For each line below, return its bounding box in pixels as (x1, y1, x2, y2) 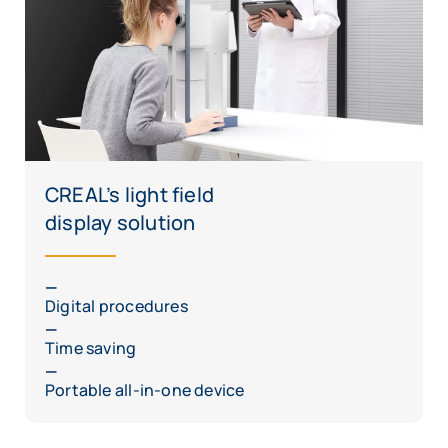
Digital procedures (45, 295, 188, 318)
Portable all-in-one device (45, 379, 245, 402)
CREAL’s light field (45, 181, 214, 209)
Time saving (45, 337, 137, 360)
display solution (45, 209, 196, 237)
